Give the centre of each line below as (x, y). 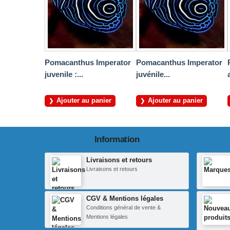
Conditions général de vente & (123, 208)
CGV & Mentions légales (125, 199)
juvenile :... (64, 74)
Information (117, 140)
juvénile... (153, 74)
